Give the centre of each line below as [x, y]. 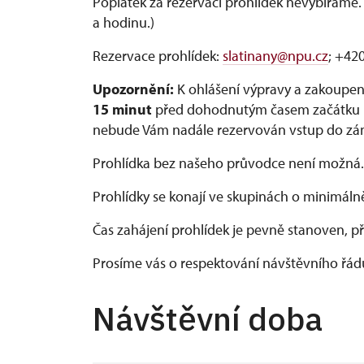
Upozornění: [133, 89]
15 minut [124, 109]
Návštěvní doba [208, 318]
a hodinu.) [123, 22]
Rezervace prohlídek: [158, 55]
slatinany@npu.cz [275, 55]
